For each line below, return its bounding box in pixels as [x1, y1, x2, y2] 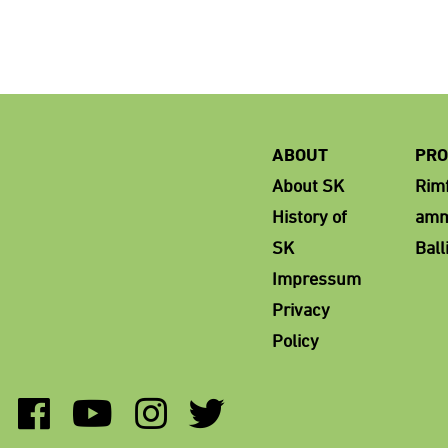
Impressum [272, 268, 361, 288]
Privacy [272, 299, 330, 319]
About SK [272, 175, 344, 195]
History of [272, 206, 347, 226]
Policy [272, 330, 319, 350]
